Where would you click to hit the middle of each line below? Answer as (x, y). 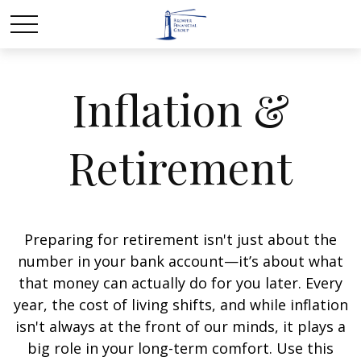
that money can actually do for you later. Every (180, 283)
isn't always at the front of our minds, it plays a (180, 326)
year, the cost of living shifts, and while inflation (180, 305)
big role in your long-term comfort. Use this (180, 348)
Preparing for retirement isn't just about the (180, 239)
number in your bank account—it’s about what (180, 261)
